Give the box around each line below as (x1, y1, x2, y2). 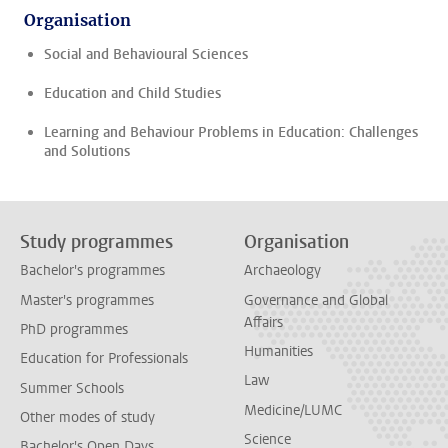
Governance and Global (244, 290, 388, 310)
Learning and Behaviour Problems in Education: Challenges (44, 123, 418, 142)
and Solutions (44, 142, 130, 161)
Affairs (244, 312, 283, 332)
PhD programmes (20, 319, 128, 339)
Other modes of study (20, 407, 155, 427)
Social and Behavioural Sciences (44, 45, 248, 64)
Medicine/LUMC (244, 400, 342, 420)
